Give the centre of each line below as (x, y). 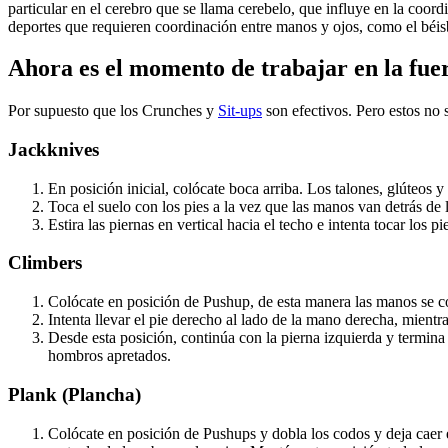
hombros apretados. (109, 356)
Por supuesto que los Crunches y (113, 111)
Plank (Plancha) (74, 394)
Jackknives (53, 150)
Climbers (45, 263)
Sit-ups (240, 111)
